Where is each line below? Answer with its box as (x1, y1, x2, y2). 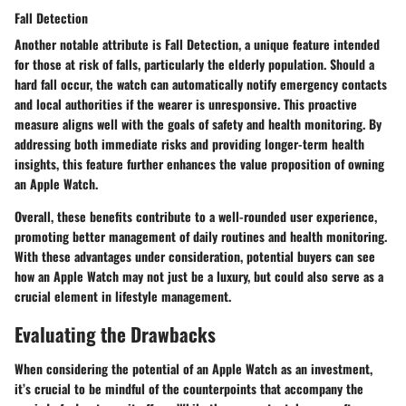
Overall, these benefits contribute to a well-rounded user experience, (14, 207, 377, 227)
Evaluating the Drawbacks (14, 320, 216, 349)
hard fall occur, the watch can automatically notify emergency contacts (14, 74, 387, 94)
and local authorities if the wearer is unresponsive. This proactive (14, 94, 357, 114)
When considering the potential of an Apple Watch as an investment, (14, 358, 372, 378)
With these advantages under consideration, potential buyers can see (14, 246, 375, 266)
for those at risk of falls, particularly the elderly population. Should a (14, 54, 374, 74)
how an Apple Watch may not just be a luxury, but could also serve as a (14, 266, 383, 286)
